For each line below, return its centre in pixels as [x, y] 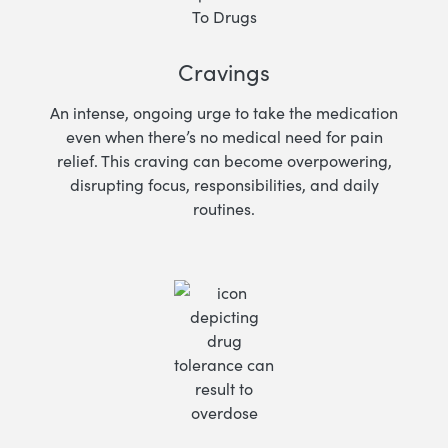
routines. [224, 208]
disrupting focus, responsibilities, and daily [224, 184]
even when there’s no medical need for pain [224, 136]
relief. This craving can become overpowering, [224, 160]
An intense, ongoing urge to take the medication [224, 112]
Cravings [224, 71]
